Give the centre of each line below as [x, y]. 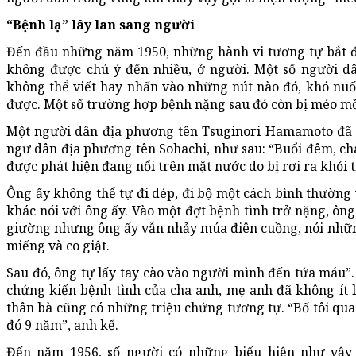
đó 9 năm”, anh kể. [62, 325]
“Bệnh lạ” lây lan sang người [101, 24]
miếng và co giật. [58, 245]
